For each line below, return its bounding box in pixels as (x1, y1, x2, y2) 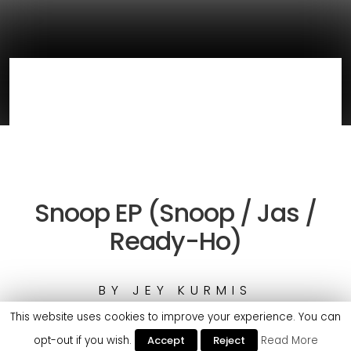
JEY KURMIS (124, 280, 252, 299)
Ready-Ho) (109, 223, 242, 259)
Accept (147, 333, 185, 348)
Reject (212, 333, 245, 348)
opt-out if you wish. (33, 333, 135, 348)
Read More (260, 333, 318, 348)
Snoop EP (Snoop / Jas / (34, 194, 317, 230)
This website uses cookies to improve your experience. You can (10, 309, 341, 324)
